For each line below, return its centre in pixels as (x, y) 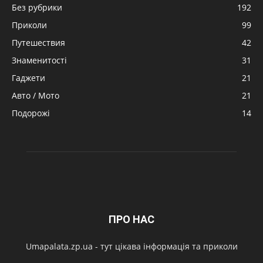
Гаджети (28, 77)
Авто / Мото (36, 95)
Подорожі (31, 113)
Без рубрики (37, 7)
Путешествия (38, 42)
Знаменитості (39, 60)
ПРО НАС (131, 219)
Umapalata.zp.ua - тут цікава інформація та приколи (131, 246)
